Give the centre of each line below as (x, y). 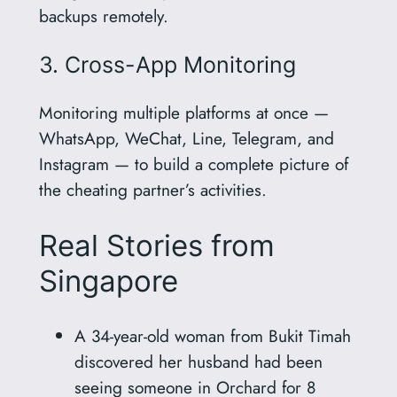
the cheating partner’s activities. (152, 190)
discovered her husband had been (198, 361)
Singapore (108, 280)
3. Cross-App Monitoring (167, 65)
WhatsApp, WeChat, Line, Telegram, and (186, 139)
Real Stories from (156, 245)
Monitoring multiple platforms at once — (183, 113)
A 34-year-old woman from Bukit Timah (212, 335)
